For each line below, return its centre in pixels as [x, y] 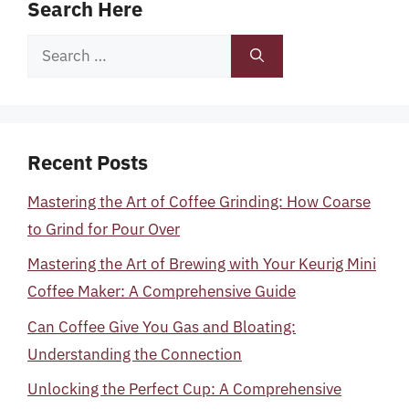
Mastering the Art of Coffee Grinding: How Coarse [199, 201]
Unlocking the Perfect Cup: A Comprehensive [184, 389]
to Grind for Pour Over [104, 229]
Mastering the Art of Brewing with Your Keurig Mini [202, 264]
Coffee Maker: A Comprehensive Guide [162, 291]
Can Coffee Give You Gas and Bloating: [162, 326]
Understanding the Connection [135, 354]
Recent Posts [88, 162]
